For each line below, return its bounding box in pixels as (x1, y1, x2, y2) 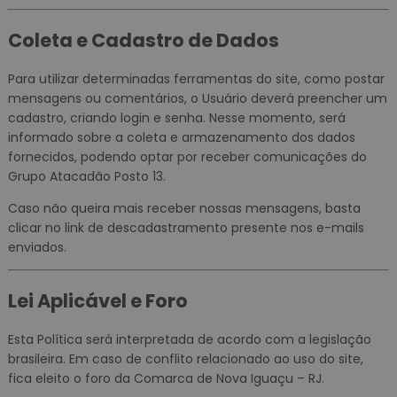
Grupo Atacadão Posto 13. (7, 167, 166, 186)
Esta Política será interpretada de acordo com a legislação (7, 331, 371, 349)
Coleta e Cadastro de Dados (7, 27, 279, 53)
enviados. (7, 238, 66, 257)
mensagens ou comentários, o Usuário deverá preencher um (7, 90, 387, 108)
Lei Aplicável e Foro (7, 287, 188, 314)
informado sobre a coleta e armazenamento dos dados (7, 128, 355, 147)
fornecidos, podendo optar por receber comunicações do (7, 148, 367, 167)
